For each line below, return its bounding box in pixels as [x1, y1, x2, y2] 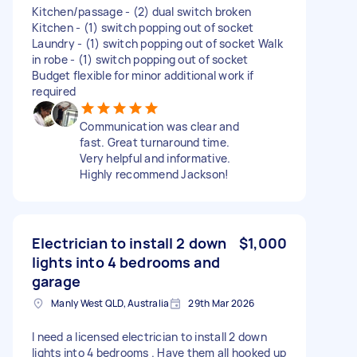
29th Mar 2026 [188, 296, 255, 310]
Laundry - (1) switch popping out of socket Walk [32, 35, 283, 51]
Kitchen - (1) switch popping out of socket [32, 19, 254, 35]
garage [32, 271, 80, 291]
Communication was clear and [80, 118, 239, 134]
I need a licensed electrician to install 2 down [32, 328, 267, 344]
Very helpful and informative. [80, 150, 231, 166]
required [32, 83, 76, 99]
